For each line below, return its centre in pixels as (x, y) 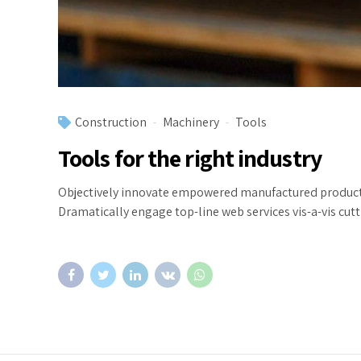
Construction (111, 122)
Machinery (191, 122)
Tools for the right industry (190, 158)
